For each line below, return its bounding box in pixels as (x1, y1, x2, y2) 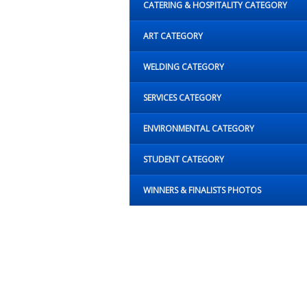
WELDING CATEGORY (143, 60, 224, 73)
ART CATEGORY (143, 29, 203, 42)
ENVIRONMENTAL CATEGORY (143, 122, 254, 134)
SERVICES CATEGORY (143, 91, 221, 103)
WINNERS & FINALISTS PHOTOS (143, 184, 261, 196)
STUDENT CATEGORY (143, 153, 224, 165)
